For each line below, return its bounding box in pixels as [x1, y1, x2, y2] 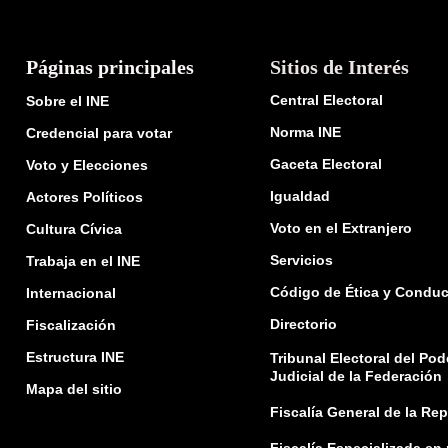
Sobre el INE [26, 92, 109, 109]
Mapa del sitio [26, 380, 122, 397]
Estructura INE [26, 348, 124, 365]
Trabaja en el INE [26, 252, 140, 269]
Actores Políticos [26, 188, 143, 205]
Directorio [269, 315, 337, 332]
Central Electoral [269, 91, 383, 108]
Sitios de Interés [269, 55, 409, 78]
